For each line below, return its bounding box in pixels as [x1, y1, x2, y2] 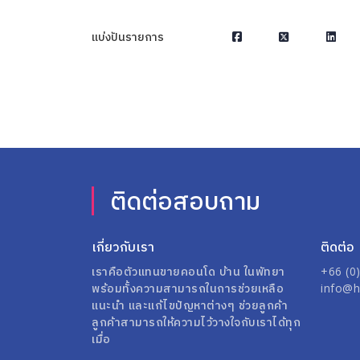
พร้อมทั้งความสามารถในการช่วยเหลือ [92, 280, 284, 296]
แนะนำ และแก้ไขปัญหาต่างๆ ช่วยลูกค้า [92, 297, 288, 313]
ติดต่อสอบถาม [110, 183, 260, 217]
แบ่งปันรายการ [92, 29, 164, 44]
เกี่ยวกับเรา [92, 237, 154, 256]
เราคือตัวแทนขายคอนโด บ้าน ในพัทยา [92, 263, 285, 279]
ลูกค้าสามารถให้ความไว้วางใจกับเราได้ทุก [92, 313, 301, 329]
